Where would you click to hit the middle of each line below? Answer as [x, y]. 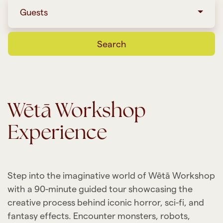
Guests [34, 12]
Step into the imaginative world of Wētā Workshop [111, 175]
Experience [57, 133]
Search [111, 44]
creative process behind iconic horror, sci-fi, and [106, 202]
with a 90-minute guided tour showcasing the [100, 188]
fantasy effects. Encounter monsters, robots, [99, 215]
